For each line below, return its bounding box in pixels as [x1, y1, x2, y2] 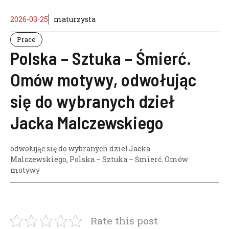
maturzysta [54, 14, 96, 24]
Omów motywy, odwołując [10, 68, 196, 90]
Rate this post [90, 214, 158, 227]
